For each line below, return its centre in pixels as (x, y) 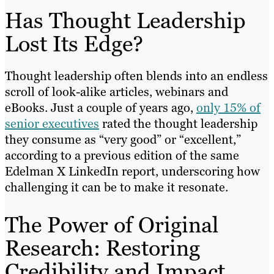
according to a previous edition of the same (122, 156)
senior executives (52, 124)
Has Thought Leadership (125, 21)
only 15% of (228, 108)
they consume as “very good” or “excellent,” (123, 140)
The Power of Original (112, 225)
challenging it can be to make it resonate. (117, 187)
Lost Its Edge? (74, 44)
